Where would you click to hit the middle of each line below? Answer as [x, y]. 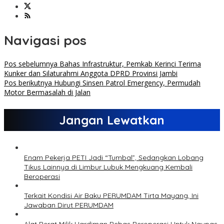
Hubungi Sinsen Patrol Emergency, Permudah [126, 83]
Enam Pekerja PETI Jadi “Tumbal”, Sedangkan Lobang [114, 158]
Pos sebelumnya [31, 64]
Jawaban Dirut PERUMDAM [69, 205]
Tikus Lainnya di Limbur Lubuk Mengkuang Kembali [108, 167]
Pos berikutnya [28, 83]
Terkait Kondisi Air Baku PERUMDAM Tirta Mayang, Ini [111, 196]
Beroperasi [42, 177]
